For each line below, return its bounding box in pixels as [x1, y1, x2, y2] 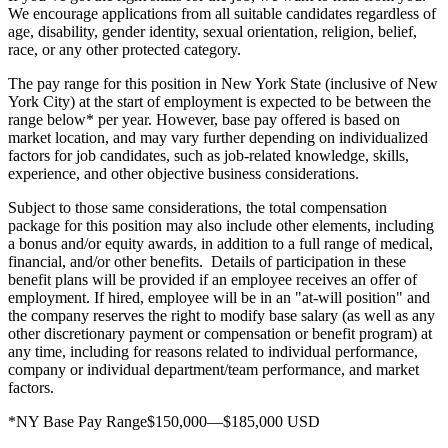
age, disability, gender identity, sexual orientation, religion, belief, [8, 22, 417, 40]
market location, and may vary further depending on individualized [8, 128, 428, 146]
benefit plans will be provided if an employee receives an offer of [8, 270, 417, 288]
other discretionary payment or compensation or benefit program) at [8, 324, 432, 342]
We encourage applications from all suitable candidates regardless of [8, 4, 436, 22]
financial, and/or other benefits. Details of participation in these [8, 252, 406, 270]
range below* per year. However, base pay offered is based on [8, 110, 400, 128]
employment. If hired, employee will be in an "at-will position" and [8, 288, 430, 306]
